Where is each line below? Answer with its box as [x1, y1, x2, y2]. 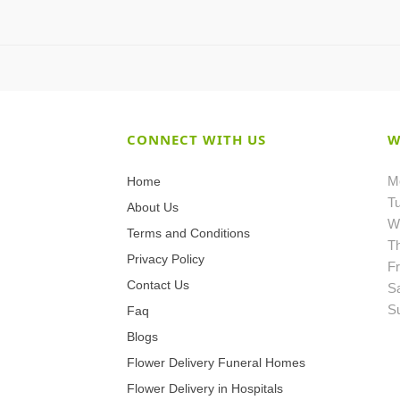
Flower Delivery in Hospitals [126, 380, 283, 396]
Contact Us [126, 277, 189, 292]
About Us [126, 199, 179, 214]
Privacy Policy [126, 251, 204, 266]
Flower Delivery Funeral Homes [126, 354, 305, 370]
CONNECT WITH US [126, 129, 266, 148]
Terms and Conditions [126, 225, 250, 240]
